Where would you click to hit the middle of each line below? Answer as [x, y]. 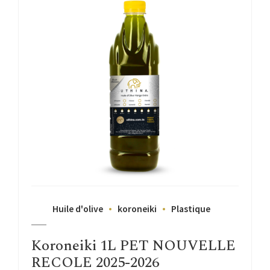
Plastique [191, 208]
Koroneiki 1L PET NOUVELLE [133, 246]
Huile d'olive [78, 208]
